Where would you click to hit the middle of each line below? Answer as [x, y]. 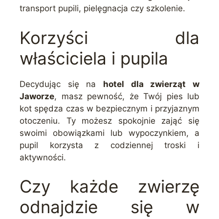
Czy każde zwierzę [109, 186]
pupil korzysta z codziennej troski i [109, 145]
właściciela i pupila [94, 58]
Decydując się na [61, 84]
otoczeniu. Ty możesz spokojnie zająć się [109, 120]
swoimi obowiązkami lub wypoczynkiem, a [109, 133]
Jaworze [37, 96]
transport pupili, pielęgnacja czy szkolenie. [102, 8]
